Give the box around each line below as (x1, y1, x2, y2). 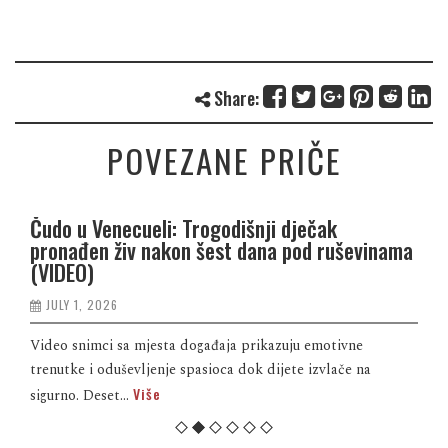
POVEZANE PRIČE (106, 135, 342, 185)
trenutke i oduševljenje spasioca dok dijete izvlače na (30, 358, 371, 380)
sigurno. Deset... (30, 384, 133, 406)
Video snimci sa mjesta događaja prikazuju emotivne (30, 334, 363, 356)
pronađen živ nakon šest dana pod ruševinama (30, 233, 413, 266)
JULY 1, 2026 (46, 295, 118, 313)
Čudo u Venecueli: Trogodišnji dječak (30, 211, 337, 244)
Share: (210, 84, 259, 111)
